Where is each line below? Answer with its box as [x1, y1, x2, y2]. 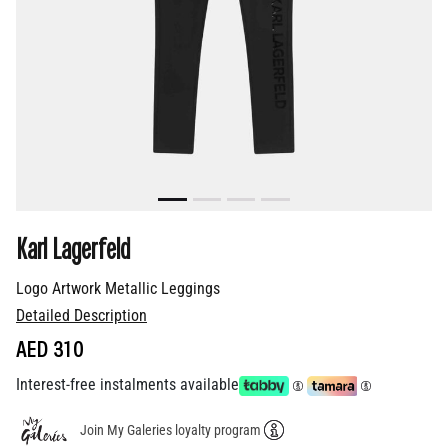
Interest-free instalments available [16, 374, 239, 394]
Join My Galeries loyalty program [80, 421, 261, 438]
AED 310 [16, 334, 83, 361]
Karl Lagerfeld [16, 228, 130, 265]
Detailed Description [16, 305, 147, 325]
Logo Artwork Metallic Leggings [16, 278, 220, 298]
